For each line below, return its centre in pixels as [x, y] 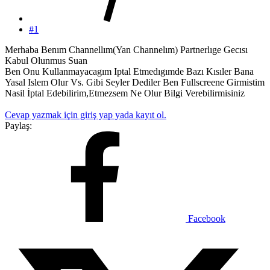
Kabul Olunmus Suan [46, 60]
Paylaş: [18, 125]
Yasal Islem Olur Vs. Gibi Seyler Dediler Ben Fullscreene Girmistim [135, 82]
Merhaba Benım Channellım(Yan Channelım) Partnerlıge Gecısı [126, 49]
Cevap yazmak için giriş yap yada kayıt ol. [86, 115]
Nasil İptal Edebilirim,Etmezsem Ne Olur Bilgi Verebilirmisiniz [125, 93]
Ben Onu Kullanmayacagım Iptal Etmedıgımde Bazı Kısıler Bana [129, 71]
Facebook [207, 218]
